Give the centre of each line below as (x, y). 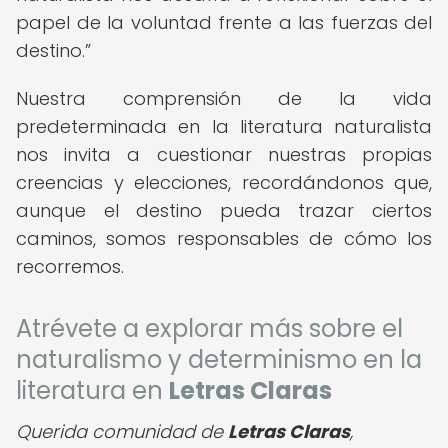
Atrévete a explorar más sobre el (209, 328)
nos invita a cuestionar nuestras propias (224, 154)
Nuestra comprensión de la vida (224, 98)
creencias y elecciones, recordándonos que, (224, 182)
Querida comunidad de (122, 431)
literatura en (92, 390)
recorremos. (70, 266)
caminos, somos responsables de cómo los (224, 238)
